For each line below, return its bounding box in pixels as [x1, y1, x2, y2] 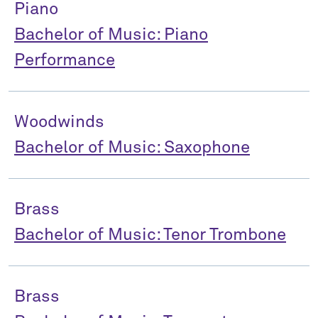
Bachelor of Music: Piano [14, 26, 208, 43]
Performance [14, 52, 115, 69]
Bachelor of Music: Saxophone [14, 139, 250, 156]
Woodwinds [14, 114, 104, 131]
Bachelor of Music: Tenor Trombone [14, 226, 286, 243]
